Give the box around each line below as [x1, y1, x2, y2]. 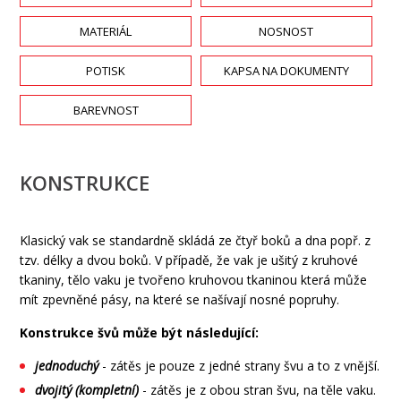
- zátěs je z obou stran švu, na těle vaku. [139, 381, 377, 399]
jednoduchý [35, 357, 99, 375]
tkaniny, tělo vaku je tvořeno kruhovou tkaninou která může [20, 271, 368, 289]
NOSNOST [259, 23, 314, 40]
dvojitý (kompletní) [35, 381, 140, 399]
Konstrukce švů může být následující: [20, 324, 260, 342]
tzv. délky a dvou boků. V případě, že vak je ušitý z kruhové [20, 252, 359, 269]
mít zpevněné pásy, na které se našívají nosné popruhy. [20, 291, 344, 309]
